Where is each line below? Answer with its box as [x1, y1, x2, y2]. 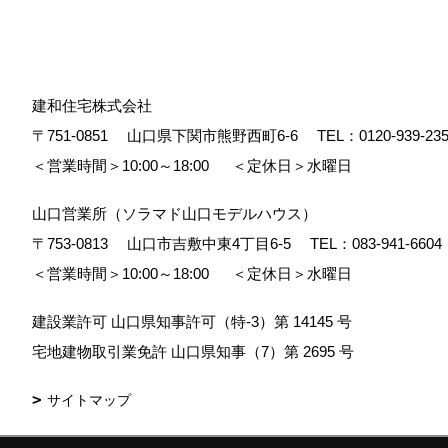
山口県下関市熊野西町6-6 [123, 127, 313, 145]
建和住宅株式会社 [32, 97, 152, 115]
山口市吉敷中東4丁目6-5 [123, 235, 306, 253]
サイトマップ [47, 392, 131, 409]
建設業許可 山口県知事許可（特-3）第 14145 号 [32, 313, 352, 331]
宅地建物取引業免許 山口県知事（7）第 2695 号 [32, 343, 369, 361]
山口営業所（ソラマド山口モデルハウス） [32, 205, 317, 223]
